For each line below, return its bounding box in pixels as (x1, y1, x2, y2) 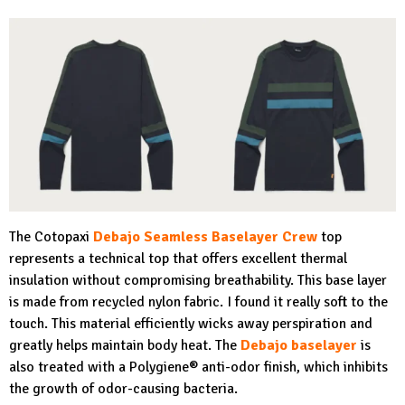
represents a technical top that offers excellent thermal (9, 249, 347, 268)
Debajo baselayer (240, 335, 357, 354)
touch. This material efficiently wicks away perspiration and (9, 314, 372, 333)
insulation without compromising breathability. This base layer (9, 270, 387, 289)
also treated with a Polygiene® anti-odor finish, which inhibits (9, 357, 388, 376)
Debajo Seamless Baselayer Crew (93, 227, 317, 246)
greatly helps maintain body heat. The (9, 335, 240, 354)
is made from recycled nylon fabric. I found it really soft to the (9, 292, 388, 311)
